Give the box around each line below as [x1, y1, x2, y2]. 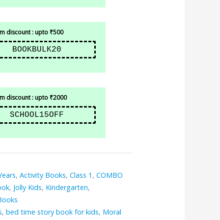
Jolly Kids [13, 183, 42, 192]
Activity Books [20, 170, 66, 180]
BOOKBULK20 [12, 45, 62, 54]
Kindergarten [46, 183, 88, 192]
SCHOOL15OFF [10, 110, 64, 119]
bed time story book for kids [6, 207, 99, 217]
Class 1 [70, 170, 93, 180]
